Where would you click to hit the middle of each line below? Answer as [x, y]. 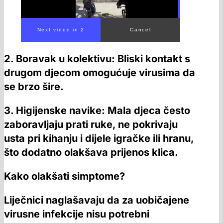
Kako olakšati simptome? [64, 176]
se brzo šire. [34, 86]
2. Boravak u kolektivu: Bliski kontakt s [97, 58]
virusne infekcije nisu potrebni [77, 214]
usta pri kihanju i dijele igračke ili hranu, [99, 138]
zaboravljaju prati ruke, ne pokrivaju [91, 124]
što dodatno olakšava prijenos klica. [91, 152]
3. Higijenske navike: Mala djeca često [97, 110]
